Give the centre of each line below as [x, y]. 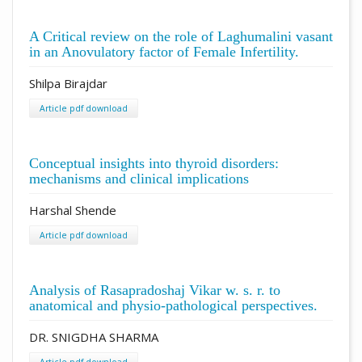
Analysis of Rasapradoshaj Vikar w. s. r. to [155, 290]
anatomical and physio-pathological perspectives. [173, 305]
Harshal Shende [73, 210]
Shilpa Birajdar [68, 83]
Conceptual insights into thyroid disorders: [154, 163]
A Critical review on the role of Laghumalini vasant [181, 36]
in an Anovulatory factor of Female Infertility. [164, 51]
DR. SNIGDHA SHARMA [94, 337]
